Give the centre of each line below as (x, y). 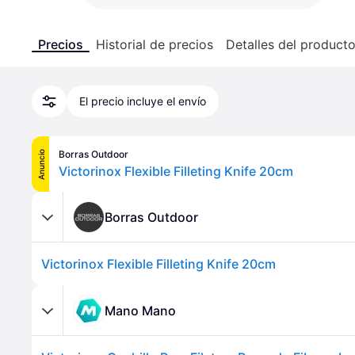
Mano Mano (140, 310)
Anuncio (40, 164)
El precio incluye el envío (143, 101)
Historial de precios (155, 44)
